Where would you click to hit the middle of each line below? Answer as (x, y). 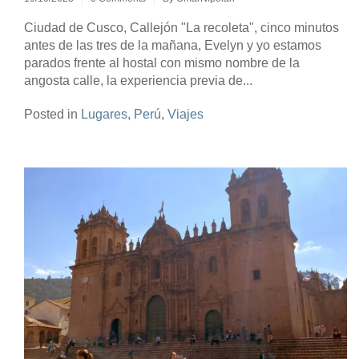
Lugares (104, 114)
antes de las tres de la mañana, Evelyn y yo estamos (173, 45)
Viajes (186, 114)
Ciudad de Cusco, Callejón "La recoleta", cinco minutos (182, 27)
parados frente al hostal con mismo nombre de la (162, 63)
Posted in (52, 114)
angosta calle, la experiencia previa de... (138, 80)
